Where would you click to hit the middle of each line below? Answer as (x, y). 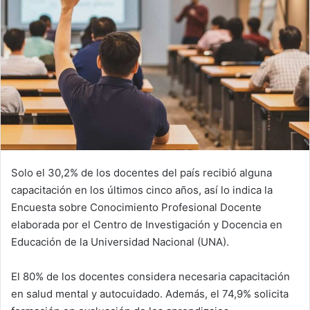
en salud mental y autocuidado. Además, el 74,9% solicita (150, 293)
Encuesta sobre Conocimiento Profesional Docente (136, 207)
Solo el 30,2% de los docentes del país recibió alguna (142, 172)
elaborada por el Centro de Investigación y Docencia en (147, 224)
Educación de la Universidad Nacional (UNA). (120, 241)
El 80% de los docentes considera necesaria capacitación (151, 276)
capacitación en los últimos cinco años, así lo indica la (142, 190)
